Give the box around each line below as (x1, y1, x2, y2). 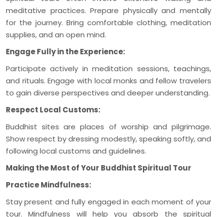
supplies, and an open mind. (6, 29, 106, 40)
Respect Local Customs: (6, 104, 100, 115)
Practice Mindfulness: (6, 179, 91, 190)
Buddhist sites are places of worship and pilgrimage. (6, 121, 211, 132)
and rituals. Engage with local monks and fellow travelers (6, 75, 211, 86)
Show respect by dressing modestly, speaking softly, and (6, 133, 211, 144)
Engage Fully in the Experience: (6, 46, 125, 57)
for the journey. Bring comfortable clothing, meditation (6, 17, 211, 28)
